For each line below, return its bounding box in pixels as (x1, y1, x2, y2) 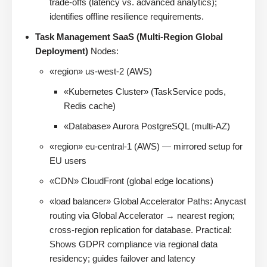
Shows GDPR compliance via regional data (49, 238, 218, 249)
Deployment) (35, 45, 88, 56)
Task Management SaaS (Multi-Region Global (35, 31, 223, 42)
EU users (49, 155, 86, 166)
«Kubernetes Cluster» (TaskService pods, (64, 86, 226, 97)
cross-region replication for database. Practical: (49, 224, 232, 235)
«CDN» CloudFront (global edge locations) (49, 175, 213, 186)
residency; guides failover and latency (49, 253, 195, 263)
